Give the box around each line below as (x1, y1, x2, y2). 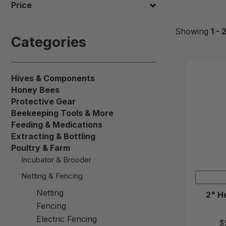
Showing (175, 26, 211, 36)
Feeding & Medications (11, 120, 102, 130)
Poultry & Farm (11, 143, 70, 153)
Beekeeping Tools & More (11, 108, 114, 119)
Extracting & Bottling (11, 131, 95, 142)
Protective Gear (11, 96, 76, 107)
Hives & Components (11, 73, 95, 84)
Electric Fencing (36, 214, 97, 224)
